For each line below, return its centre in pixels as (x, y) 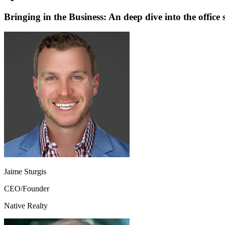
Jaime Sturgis (25, 172)
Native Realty (26, 206)
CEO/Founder (27, 189)
